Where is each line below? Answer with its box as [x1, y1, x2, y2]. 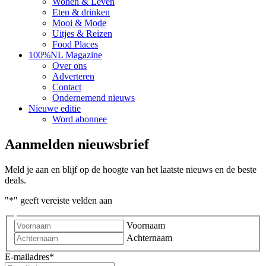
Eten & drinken [52, 7, 110, 17]
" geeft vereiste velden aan [14, 195, 112, 205]
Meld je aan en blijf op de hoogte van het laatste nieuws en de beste [5, 164, 256, 175]
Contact [52, 81, 81, 92]
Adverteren [52, 71, 94, 81]
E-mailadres [5, 252, 49, 262]
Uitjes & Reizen [52, 28, 112, 39]
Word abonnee [52, 113, 107, 124]
